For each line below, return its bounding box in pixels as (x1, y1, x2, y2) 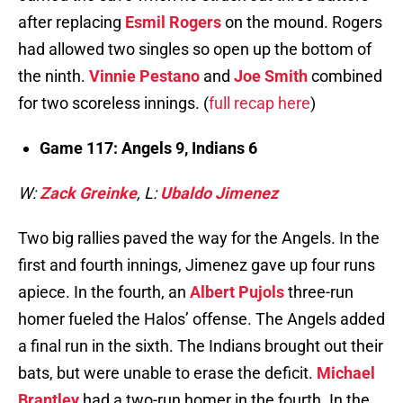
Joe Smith (234, 67, 308, 86)
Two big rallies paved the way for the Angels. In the (18, 228, 380, 248)
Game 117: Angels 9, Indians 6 (40, 139, 257, 158)
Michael (317, 363, 375, 383)
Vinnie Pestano (89, 67, 200, 86)
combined (308, 67, 382, 86)
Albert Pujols (190, 282, 284, 302)
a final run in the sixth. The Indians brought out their (18, 336, 383, 356)
